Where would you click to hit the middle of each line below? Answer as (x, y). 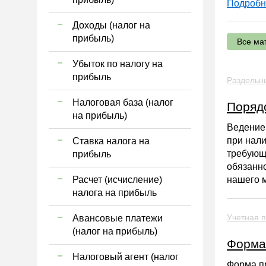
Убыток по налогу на (118, 64)
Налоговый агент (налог (126, 257)
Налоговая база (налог (123, 102)
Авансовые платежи (118, 218)
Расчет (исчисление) (117, 180)
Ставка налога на (111, 141)
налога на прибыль (115, 193)
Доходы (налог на (111, 25)
